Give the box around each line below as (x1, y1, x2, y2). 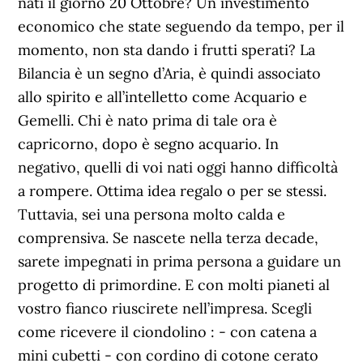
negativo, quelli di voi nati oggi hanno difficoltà (18, 158, 339, 177)
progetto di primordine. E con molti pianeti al (18, 275, 331, 294)
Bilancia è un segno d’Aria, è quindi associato (18, 64, 322, 83)
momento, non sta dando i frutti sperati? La (18, 41, 316, 59)
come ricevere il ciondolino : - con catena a (18, 322, 318, 341)
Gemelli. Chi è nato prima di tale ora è (18, 111, 278, 130)
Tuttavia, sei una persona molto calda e (18, 205, 286, 224)
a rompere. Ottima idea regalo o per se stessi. (18, 181, 327, 200)
